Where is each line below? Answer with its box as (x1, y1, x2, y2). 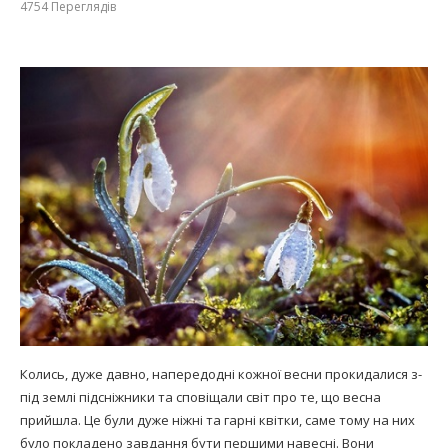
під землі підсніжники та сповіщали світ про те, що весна (20, 388, 381, 407)
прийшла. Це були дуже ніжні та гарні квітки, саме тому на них (20, 411, 415, 430)
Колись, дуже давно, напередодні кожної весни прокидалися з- (20, 365, 422, 384)
